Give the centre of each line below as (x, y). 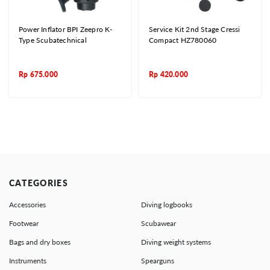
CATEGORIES (39, 183)
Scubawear (159, 224)
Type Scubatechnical (53, 40)
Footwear (24, 224)
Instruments (28, 261)
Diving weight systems (176, 242)
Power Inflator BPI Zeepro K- (66, 30)
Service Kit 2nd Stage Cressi (195, 30)
